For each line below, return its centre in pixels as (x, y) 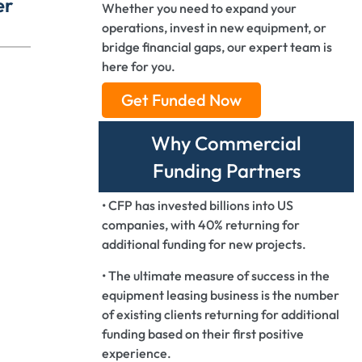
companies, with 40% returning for (201, 225)
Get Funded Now (181, 100)
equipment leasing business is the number (221, 295)
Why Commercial (226, 143)
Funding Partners (226, 170)
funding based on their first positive (203, 334)
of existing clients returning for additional (221, 314)
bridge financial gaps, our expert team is (217, 47)
